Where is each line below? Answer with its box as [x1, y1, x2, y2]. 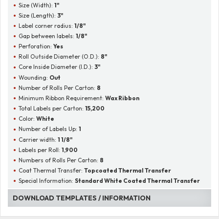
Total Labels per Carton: [19, 105, 86, 112]
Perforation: [19, 43, 54, 50]
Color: [19, 115, 37, 123]
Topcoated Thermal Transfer [84, 167, 172, 174]
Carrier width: [19, 135, 58, 143]
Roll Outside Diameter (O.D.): [19, 53, 101, 61]
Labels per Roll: [19, 146, 62, 153]
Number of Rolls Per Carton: [19, 84, 97, 91]
